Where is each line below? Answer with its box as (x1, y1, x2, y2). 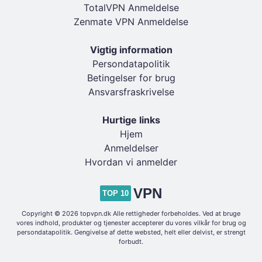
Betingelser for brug (87, 72, 175, 84)
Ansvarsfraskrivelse (88, 86, 174, 98)
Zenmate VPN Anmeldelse (74, 16, 188, 27)
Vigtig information (89, 44, 173, 56)
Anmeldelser (104, 142, 158, 154)
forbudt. (119, 237, 143, 246)
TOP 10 (102, 189, 129, 198)
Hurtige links (102, 114, 160, 126)
